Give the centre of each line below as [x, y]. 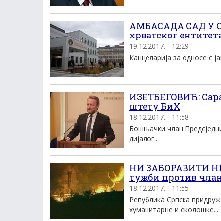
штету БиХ [155, 106]
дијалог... [144, 138]
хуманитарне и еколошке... [174, 209]
